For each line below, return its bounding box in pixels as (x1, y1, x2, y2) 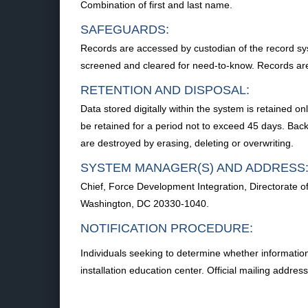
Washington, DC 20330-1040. (80, 198, 209, 209)
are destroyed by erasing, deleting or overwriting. (80, 137, 294, 148)
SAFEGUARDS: (80, 23, 169, 36)
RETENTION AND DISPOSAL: (80, 83, 250, 97)
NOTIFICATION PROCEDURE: (80, 221, 253, 235)
